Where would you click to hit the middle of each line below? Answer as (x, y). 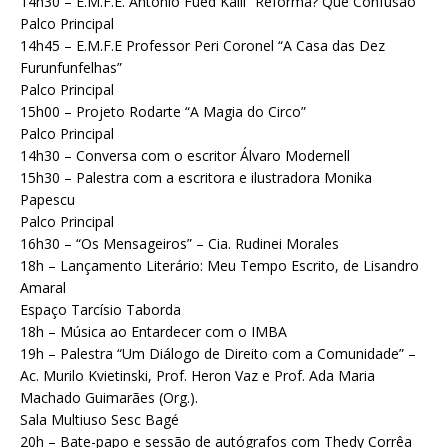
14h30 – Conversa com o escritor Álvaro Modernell (185, 156)
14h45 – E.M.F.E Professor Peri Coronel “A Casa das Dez (202, 46)
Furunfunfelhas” (71, 68)
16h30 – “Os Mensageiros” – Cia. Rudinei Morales (179, 244)
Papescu (47, 200)
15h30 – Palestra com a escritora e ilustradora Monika (196, 178)
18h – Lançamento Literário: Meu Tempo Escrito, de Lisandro (219, 266)
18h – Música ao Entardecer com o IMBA (153, 332)
